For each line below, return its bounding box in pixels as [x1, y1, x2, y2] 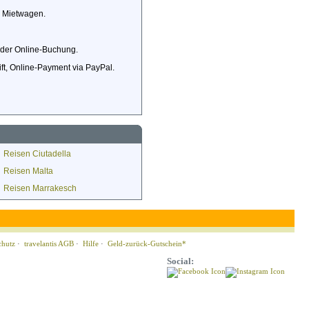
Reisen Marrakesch [3, 183, 77, 193]
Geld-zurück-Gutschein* [108, 239, 186, 248]
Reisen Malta [3, 166, 53, 176]
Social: [167, 256, 194, 266]
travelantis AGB [24, 239, 74, 248]
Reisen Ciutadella [3, 149, 71, 159]
